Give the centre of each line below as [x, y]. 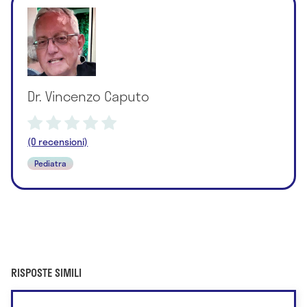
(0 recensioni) [58, 141]
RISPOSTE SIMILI [46, 273]
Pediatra [51, 163]
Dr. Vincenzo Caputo [89, 96]
